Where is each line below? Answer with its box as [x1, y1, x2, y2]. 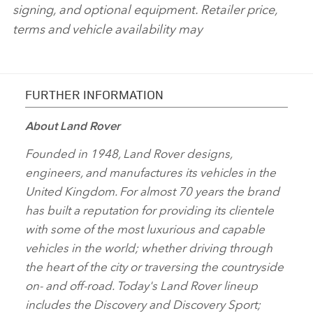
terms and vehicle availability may [13, 19, 203, 38]
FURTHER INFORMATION [25, 86, 163, 103]
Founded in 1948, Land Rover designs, [25, 144, 232, 162]
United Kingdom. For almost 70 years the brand [25, 182, 279, 200]
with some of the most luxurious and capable [25, 219, 265, 238]
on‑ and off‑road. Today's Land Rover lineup [25, 276, 258, 294]
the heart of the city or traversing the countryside [25, 257, 284, 275]
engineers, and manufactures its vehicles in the [25, 163, 276, 181]
